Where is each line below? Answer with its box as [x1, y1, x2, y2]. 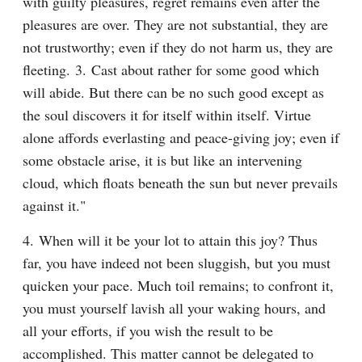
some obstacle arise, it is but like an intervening [23, 150, 302, 170]
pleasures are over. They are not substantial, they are [23, 15, 328, 34]
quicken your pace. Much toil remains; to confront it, [23, 276, 334, 295]
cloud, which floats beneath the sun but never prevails [23, 173, 338, 192]
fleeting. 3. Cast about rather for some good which [23, 60, 319, 79]
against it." [23, 196, 86, 215]
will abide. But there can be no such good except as [23, 82, 324, 102]
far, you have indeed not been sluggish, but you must [23, 253, 330, 272]
